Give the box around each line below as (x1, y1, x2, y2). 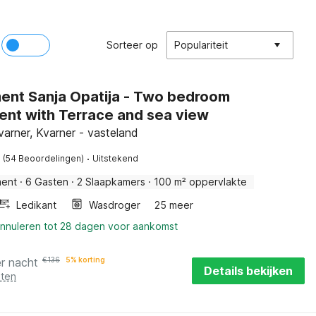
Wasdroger (89, 199, 140, 211)
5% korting (66, 255, 105, 264)
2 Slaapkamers (77, 176, 145, 188)
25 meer (154, 199, 193, 211)
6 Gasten (25, 176, 68, 188)
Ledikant (16, 199, 56, 211)
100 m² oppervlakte (154, 176, 247, 188)
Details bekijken (203, 264, 293, 278)
